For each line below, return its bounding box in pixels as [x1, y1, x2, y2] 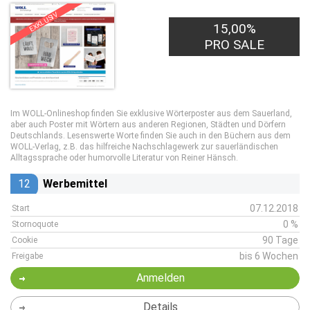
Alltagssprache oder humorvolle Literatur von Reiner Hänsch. [10, 153, 238, 163]
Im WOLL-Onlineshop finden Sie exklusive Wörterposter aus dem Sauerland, [10, 109, 292, 118]
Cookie [12, 235, 37, 245]
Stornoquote [12, 219, 58, 229]
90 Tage [262, 235, 298, 246]
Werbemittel [43, 177, 107, 190]
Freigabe [12, 251, 43, 261]
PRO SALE [204, 37, 265, 53]
